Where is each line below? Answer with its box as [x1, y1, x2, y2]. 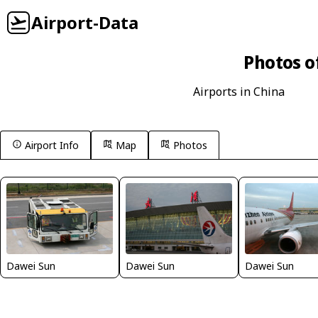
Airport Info [25, 138, 79, 152]
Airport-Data [31, 11, 138, 34]
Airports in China [192, 84, 285, 99]
